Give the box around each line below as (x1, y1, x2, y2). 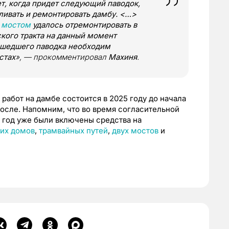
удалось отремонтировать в (31, 20, 137, 30)
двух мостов (112, 126, 158, 135)
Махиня (108, 52, 137, 62)
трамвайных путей (39, 126, 108, 135)
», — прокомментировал (15, 52, 108, 62)
